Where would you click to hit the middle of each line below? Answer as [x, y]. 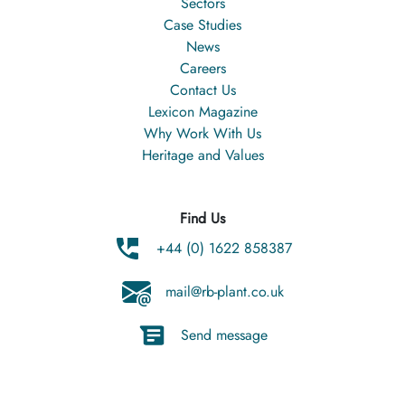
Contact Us [202, 90]
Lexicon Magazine [202, 112]
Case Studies [202, 25]
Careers [202, 68]
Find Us [202, 218]
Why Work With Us [202, 133]
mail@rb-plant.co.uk [224, 292]
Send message [224, 335]
